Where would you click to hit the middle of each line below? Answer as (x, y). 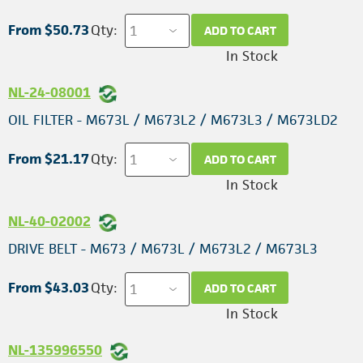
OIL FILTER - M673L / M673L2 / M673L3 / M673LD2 (173, 120)
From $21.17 (49, 158)
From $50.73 (49, 30)
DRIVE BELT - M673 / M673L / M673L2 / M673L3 (163, 249)
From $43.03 (49, 287)
